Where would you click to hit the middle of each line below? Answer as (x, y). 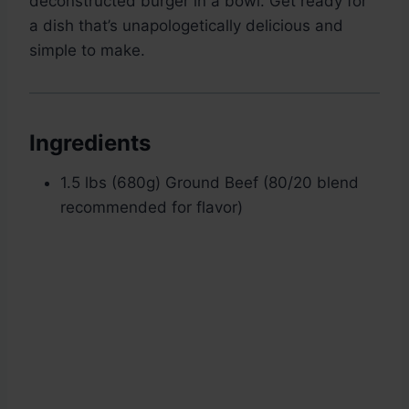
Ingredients (90, 143)
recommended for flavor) (152, 208)
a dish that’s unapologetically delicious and (186, 26)
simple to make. (87, 51)
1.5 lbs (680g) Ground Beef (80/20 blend (210, 183)
